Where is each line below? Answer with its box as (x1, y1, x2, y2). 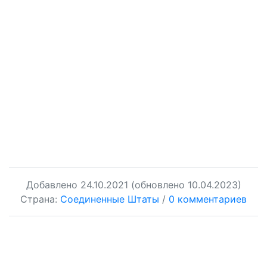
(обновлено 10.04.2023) (131, 179, 241, 191)
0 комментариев (169, 193, 247, 205)
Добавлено (26, 179, 80, 191)
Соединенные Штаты (60, 193, 159, 205)
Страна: (20, 193, 60, 205)
